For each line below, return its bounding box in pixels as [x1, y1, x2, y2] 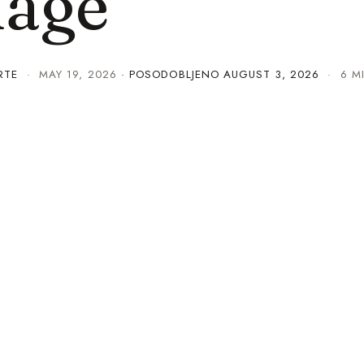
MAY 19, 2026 [38, 66, 117, 82]
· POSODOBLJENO [120, 66, 224, 82]
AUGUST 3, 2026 [223, 66, 320, 82]
